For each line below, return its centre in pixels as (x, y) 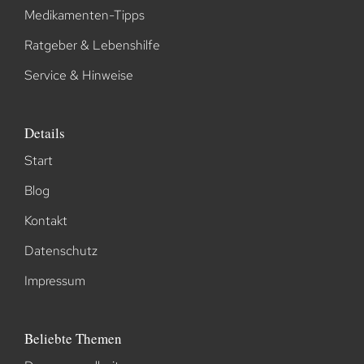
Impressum (54, 281)
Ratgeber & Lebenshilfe (92, 45)
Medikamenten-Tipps (84, 15)
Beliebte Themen (73, 339)
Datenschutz (61, 251)
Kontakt (45, 221)
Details (44, 133)
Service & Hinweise (78, 76)
